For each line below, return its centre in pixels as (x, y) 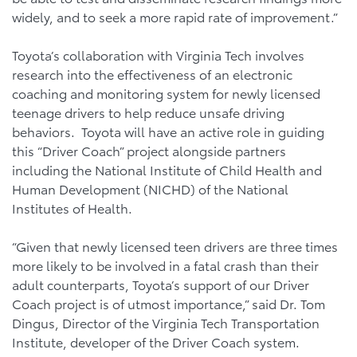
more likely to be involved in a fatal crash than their (165, 265)
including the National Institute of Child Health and (167, 169)
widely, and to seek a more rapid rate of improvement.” (175, 16)
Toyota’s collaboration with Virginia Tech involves (158, 55)
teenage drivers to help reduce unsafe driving (148, 112)
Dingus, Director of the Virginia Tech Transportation (166, 322)
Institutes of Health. (74, 208)
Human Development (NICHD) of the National (150, 188)
